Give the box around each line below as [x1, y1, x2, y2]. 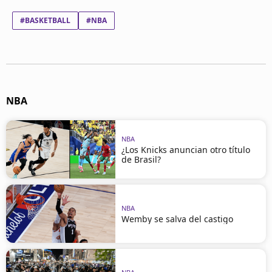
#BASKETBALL [20, 15, 70, 25]
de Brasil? [121, 153, 161, 165]
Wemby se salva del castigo [121, 212, 233, 225]
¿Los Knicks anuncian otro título [121, 143, 250, 155]
